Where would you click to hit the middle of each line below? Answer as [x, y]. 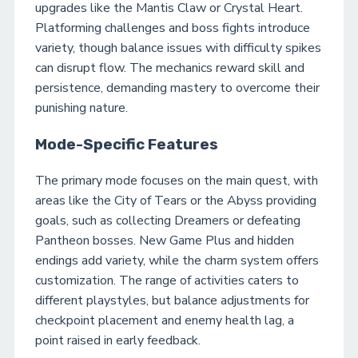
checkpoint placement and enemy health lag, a [165, 321]
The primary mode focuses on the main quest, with [177, 181]
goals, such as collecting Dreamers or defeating [168, 221]
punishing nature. [82, 107]
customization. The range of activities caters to [167, 281]
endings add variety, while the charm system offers [177, 261]
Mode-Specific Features [127, 144]
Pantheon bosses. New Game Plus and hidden [165, 241]
